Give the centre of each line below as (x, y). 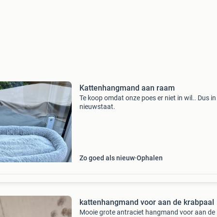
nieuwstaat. (97, 107)
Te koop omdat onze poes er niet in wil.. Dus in (147, 98)
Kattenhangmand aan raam (127, 88)
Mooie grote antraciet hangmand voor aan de (147, 212)
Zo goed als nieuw (107, 158)
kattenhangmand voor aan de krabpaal (147, 202)
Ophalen (149, 158)
